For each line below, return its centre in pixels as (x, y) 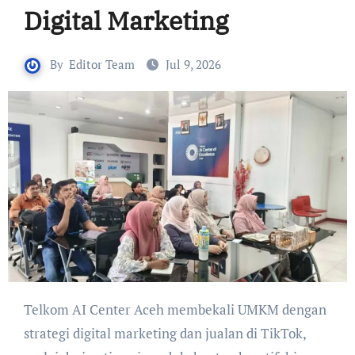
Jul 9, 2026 (193, 64)
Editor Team (102, 64)
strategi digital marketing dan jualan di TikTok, (164, 334)
